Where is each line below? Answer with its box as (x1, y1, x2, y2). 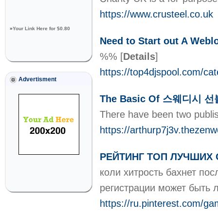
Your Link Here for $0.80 (13, 26, 70, 31)
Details (123, 51, 155, 62)
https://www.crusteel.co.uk (100, 9, 213, 19)
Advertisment (18, 76, 56, 83)
